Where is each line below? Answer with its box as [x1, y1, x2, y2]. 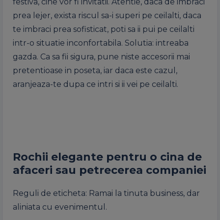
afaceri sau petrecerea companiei [13, 164, 206, 177]
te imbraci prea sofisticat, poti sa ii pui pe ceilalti [13, 25, 194, 34]
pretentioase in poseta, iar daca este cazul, [13, 66, 177, 76]
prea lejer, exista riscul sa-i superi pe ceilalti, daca [13, 11, 201, 21]
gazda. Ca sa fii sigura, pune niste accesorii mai [13, 52, 190, 62]
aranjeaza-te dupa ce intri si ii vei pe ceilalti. [13, 80, 178, 89]
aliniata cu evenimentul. [13, 202, 107, 212]
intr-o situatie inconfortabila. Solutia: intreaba [13, 38, 189, 48]
